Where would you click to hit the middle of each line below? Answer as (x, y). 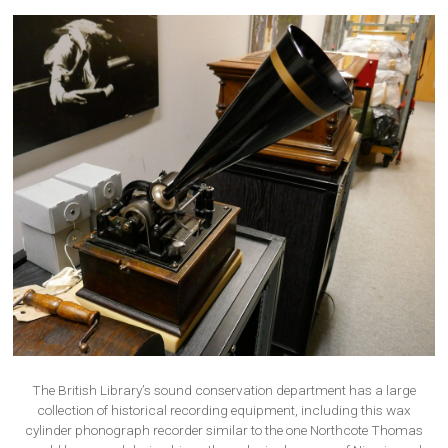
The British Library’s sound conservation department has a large (223, 390)
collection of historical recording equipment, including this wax (223, 410)
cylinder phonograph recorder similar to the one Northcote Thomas (223, 430)
